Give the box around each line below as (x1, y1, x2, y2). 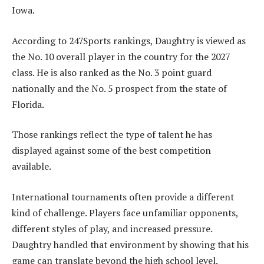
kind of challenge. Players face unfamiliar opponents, (12, 206, 238, 219)
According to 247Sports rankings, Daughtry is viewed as (12, 34, 246, 47)
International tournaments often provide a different (12, 190, 234, 203)
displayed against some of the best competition (12, 144, 211, 157)
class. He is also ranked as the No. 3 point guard (12, 65, 212, 79)
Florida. (12, 97, 44, 111)
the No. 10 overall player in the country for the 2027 (12, 49, 230, 63)
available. (12, 160, 51, 173)
